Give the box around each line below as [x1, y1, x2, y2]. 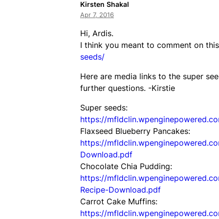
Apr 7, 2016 [80, 10, 114, 19]
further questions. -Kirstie [80, 83, 175, 93]
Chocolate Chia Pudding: [80, 161, 172, 171]
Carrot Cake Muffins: [80, 196, 157, 206]
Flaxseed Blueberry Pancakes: [80, 126, 190, 136]
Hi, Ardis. [80, 28, 113, 38]
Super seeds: [80, 102, 128, 112]
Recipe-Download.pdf [80, 184, 161, 195]
